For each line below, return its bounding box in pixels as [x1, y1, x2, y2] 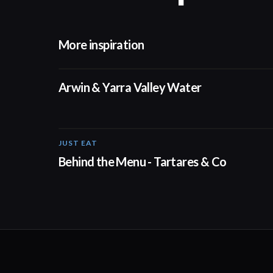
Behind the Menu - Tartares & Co [58, 154, 227, 169]
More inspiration [58, 37, 144, 52]
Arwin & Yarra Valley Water [58, 80, 202, 94]
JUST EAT [58, 138, 97, 147]
